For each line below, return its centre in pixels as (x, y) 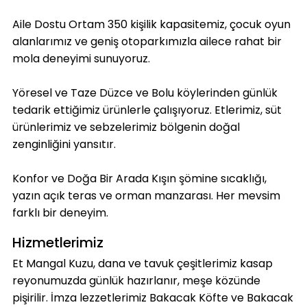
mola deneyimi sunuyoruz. (81, 59)
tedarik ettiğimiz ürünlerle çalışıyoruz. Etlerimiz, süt (147, 110)
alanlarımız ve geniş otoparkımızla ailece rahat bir (147, 42)
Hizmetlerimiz (58, 242)
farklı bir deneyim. (60, 213)
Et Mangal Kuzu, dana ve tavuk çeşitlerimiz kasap (142, 264)
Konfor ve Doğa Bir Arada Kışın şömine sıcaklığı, (139, 179)
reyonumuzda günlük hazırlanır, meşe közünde (136, 281)
